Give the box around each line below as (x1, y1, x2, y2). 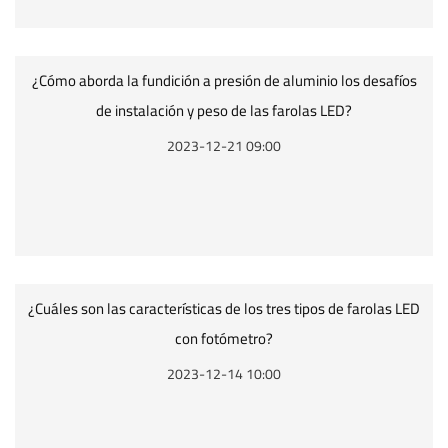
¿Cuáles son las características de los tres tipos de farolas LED (28, 294, 420, 323)
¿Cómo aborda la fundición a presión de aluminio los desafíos (31, 66, 417, 95)
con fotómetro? (175, 324, 273, 353)
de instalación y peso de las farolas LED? (96, 96, 352, 125)
